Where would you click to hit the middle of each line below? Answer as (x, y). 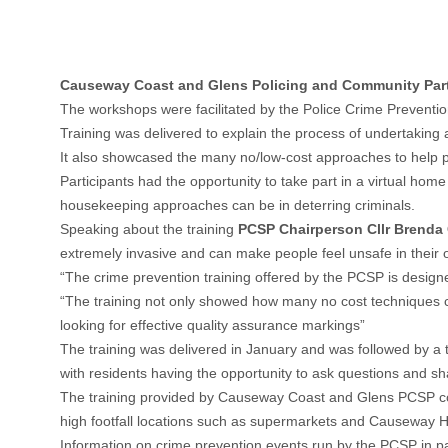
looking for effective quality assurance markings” (212, 324)
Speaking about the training (149, 228)
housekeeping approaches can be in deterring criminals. (237, 204)
